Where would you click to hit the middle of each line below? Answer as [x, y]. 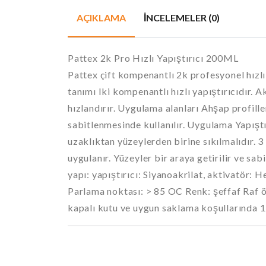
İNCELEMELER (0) [182, 18]
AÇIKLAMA [101, 18]
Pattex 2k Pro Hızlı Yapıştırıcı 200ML [153, 58]
